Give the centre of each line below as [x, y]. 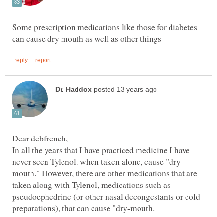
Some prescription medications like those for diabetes [105, 26]
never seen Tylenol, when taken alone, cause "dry [96, 162]
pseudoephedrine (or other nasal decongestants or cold [106, 196]
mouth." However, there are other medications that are [105, 173]
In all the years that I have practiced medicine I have [101, 150]
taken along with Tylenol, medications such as [91, 185]
